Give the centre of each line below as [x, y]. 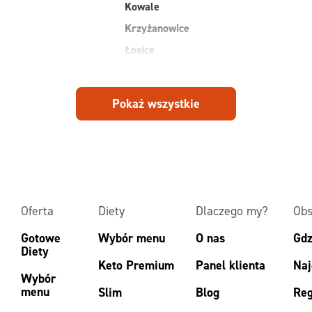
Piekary [143, 136]
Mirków [142, 93]
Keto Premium [136, 265]
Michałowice [154, 72]
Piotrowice [149, 158]
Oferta [37, 211]
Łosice [140, 50]
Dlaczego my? [232, 211]
